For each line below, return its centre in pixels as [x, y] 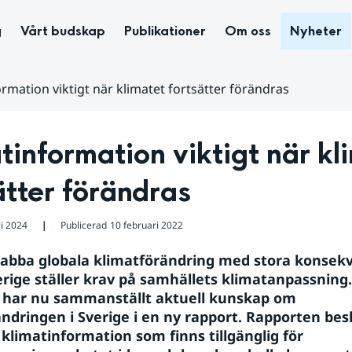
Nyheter [316, 31]
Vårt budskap [63, 31]
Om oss [248, 31]
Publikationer [165, 31]
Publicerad [84, 225]
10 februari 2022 [147, 225]
